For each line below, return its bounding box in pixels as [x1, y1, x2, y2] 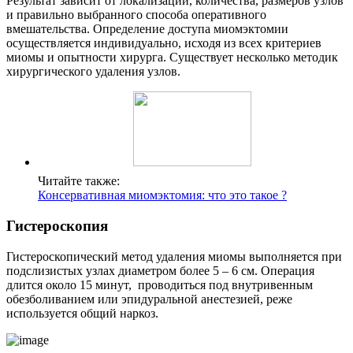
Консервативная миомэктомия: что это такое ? [38, 188, 287, 203]
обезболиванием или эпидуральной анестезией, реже [6, 292, 292, 306]
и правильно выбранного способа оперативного [6, 8, 266, 22]
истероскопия [15, 217, 108, 235]
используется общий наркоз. [6, 306, 158, 320]
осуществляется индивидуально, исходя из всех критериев [6, 36, 321, 50]
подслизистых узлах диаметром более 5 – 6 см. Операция [6, 263, 314, 277]
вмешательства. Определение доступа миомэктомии [6, 22, 288, 36]
